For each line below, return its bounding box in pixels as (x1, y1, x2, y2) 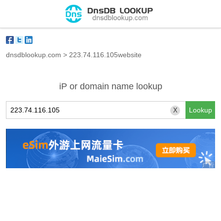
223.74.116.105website (69, 51, 142, 59)
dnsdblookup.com (6, 51, 61, 59)
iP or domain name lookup (59, 81, 162, 91)
